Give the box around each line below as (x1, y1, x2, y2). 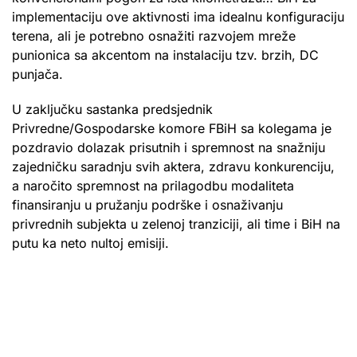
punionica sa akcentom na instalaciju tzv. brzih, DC (12, 47, 319, 64)
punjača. (12, 66, 63, 83)
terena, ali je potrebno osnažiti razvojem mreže (12, 28, 296, 45)
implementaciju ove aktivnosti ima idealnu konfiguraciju (12, 9, 344, 25)
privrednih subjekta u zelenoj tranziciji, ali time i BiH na (12, 216, 340, 233)
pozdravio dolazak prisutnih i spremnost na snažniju (12, 139, 325, 156)
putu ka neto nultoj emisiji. (12, 235, 169, 252)
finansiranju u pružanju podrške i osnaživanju (12, 197, 283, 214)
